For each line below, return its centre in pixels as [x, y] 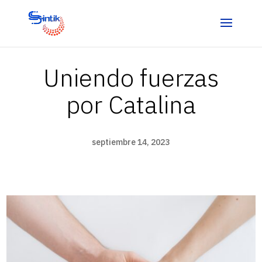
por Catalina [131, 104]
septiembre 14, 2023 [131, 142]
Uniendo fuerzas [131, 77]
